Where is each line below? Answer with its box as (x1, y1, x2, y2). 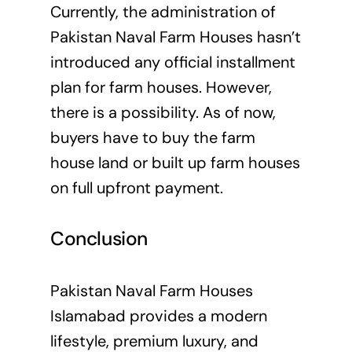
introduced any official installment (49, 51, 295, 72)
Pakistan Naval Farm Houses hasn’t (49, 26, 301, 47)
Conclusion (49, 226, 148, 252)
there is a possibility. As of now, (49, 101, 276, 123)
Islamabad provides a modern (49, 305, 267, 326)
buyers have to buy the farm (49, 126, 255, 148)
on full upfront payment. (49, 177, 223, 198)
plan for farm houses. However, (49, 76, 272, 97)
